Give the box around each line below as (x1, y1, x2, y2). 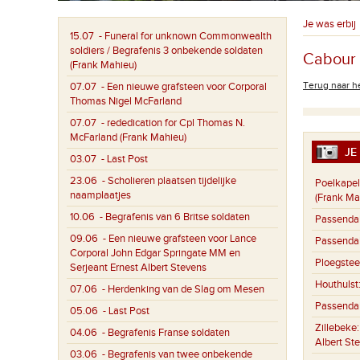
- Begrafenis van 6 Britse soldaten (95, 211, 250, 223)
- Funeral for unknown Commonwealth (94, 30, 272, 43)
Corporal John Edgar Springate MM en (70, 247, 240, 260)
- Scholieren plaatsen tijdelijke (97, 174, 236, 187)
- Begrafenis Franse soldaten (97, 326, 230, 339)
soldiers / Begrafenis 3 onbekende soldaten (70, 44, 263, 57)
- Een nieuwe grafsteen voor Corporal (96, 80, 267, 93)
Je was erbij (303, 18, 356, 31)
